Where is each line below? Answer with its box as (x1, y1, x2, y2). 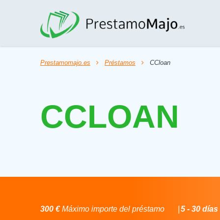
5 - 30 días (181, 205, 219, 213)
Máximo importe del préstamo (60, 205, 165, 213)
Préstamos (105, 59, 136, 66)
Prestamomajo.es (40, 59, 90, 66)
